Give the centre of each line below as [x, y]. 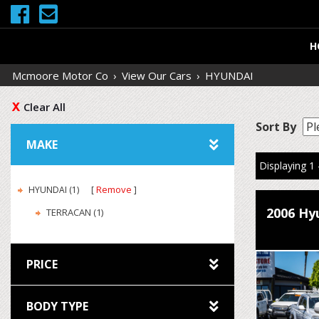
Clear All [45, 107]
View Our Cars [157, 75]
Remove [114, 189]
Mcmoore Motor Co [60, 75]
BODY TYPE [57, 306]
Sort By [276, 127]
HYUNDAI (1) [55, 190]
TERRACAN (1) [75, 212]
